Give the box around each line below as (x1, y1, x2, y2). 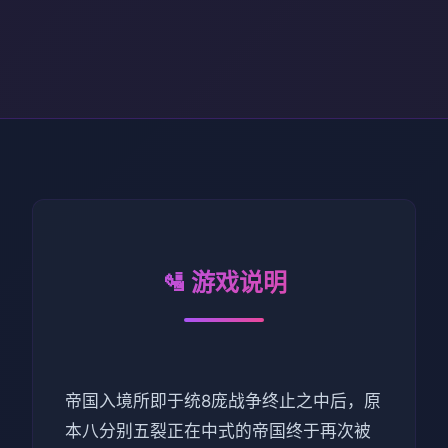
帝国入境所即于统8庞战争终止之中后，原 (65, 390, 381, 411)
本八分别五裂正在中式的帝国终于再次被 (65, 420, 371, 441)
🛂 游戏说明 (161, 267, 287, 297)
